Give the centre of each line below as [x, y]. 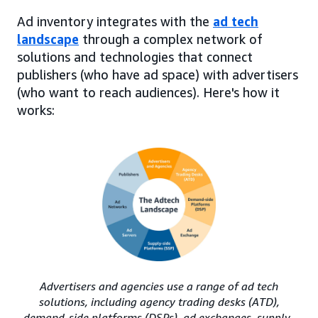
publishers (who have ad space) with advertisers [158, 74]
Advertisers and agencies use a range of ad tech [159, 286]
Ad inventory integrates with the [115, 21]
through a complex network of [171, 39]
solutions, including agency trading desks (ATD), [159, 301]
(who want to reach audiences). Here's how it [148, 92]
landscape [48, 39]
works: [36, 110]
